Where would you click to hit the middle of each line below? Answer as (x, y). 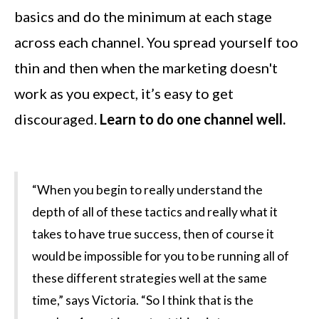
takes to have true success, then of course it (153, 234)
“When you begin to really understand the (147, 189)
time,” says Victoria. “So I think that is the (143, 300)
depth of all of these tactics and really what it (155, 211)
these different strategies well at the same (150, 278)
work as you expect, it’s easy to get (124, 93)
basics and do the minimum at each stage (143, 16)
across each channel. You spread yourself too (156, 42)
